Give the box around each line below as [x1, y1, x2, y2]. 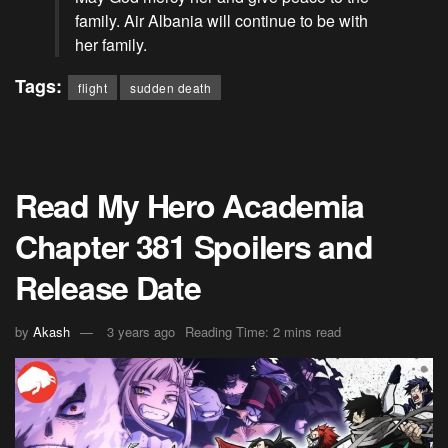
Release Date [15, 264, 201, 311]
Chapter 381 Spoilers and [15, 223, 373, 270]
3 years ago [107, 321, 175, 341]
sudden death [130, 79, 211, 97]
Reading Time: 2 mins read [185, 321, 341, 341]
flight [78, 79, 107, 97]
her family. [75, 33, 147, 57]
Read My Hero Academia [15, 182, 365, 229]
